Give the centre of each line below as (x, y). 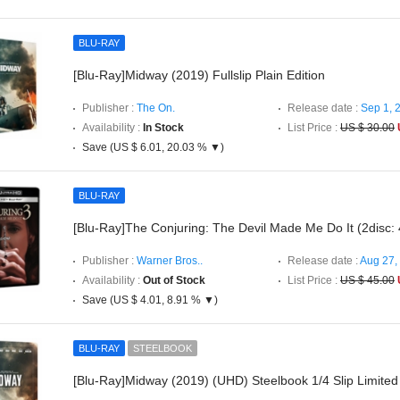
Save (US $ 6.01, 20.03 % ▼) (153, 147)
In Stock (163, 128)
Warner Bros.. (170, 261)
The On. (156, 108)
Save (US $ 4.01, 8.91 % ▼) (150, 300)
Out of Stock (174, 280)
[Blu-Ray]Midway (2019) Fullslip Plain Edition (199, 75)
